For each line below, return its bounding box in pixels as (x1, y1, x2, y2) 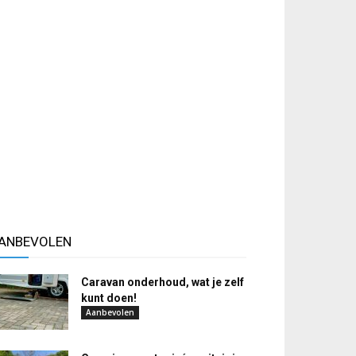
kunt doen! (81, 292, 137, 304)
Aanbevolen (86, 307, 134, 318)
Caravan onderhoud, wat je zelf (81, 276, 244, 288)
